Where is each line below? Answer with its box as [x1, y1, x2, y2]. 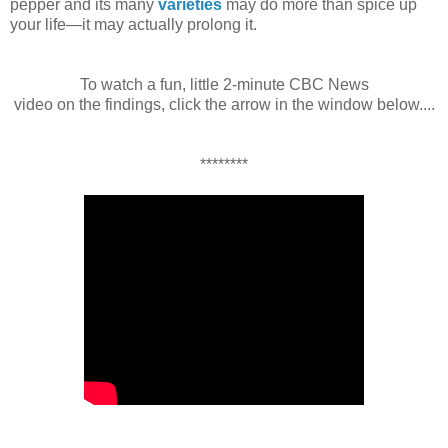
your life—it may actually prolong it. [10, 15, 261, 33]
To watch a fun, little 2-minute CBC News [79, 75, 369, 93]
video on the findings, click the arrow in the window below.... [13, 95, 435, 113]
